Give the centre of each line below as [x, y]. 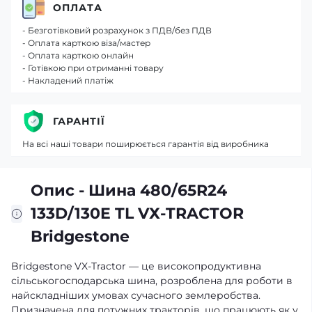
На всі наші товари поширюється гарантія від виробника [146, 144]
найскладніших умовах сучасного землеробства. [136, 295]
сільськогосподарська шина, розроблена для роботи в [152, 281]
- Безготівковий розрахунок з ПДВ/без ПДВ [117, 30]
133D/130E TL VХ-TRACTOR [137, 213]
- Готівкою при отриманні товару [93, 68]
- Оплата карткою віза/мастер [86, 43]
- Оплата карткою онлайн [78, 55]
